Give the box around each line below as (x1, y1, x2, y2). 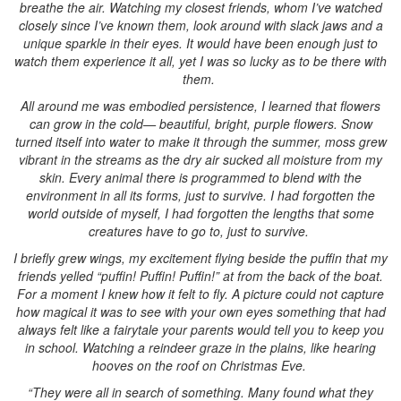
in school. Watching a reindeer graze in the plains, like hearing (25, 338, 376, 356)
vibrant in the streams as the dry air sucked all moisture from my (19, 150, 382, 168)
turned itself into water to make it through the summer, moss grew (14, 132, 387, 150)
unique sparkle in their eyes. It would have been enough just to (23, 34, 378, 52)
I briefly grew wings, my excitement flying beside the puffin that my (13, 249, 388, 267)
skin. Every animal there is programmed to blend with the (39, 168, 362, 186)
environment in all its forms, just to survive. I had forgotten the (26, 186, 375, 204)
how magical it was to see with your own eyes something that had (15, 303, 386, 320)
